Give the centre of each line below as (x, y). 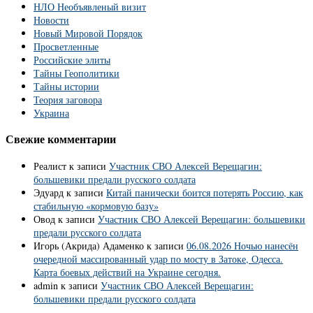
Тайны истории (66, 86)
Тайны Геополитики (77, 73)
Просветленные (66, 46)
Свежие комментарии (61, 139)
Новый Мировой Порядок (88, 33)
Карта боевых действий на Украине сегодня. (127, 272)
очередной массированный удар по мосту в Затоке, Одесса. (158, 259)
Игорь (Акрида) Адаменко (89, 245)
